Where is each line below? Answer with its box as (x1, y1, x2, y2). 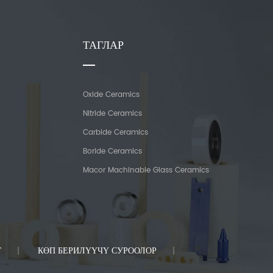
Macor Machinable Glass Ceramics (82, 165, 209, 176)
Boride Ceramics (82, 146, 142, 157)
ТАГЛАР (82, 38, 124, 52)
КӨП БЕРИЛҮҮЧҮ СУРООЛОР (37, 244, 157, 258)
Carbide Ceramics (82, 127, 148, 138)
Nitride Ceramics (82, 108, 142, 119)
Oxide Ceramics (82, 89, 140, 101)
